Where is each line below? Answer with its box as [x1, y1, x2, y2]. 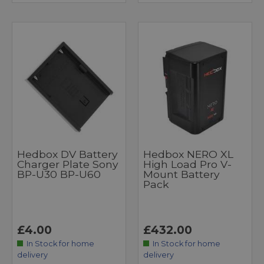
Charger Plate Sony [17, 157, 118, 170]
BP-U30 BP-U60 [17, 167, 101, 180]
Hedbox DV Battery [17, 147, 118, 160]
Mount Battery [143, 167, 220, 180]
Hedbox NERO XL [143, 147, 233, 160]
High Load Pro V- [143, 157, 232, 170]
